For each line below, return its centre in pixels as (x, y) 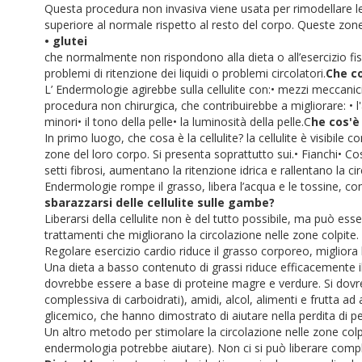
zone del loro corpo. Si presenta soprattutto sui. (169, 154)
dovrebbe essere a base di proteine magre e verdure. (184, 283)
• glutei (66, 41)
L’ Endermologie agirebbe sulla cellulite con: (158, 89)
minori (61, 122)
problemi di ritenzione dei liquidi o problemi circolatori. (185, 73)
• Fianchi (316, 154)
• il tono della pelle (125, 122)
